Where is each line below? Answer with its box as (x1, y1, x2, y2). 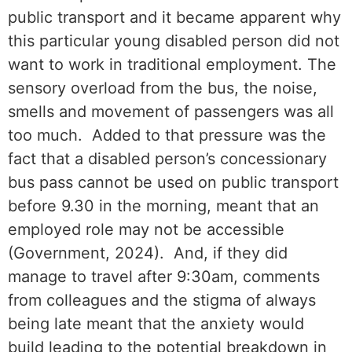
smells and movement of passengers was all (8, 102, 334, 122)
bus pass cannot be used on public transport (8, 173, 339, 192)
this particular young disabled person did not (8, 31, 339, 51)
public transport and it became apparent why (8, 8, 341, 27)
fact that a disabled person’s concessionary (8, 149, 327, 169)
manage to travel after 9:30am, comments (8, 267, 320, 287)
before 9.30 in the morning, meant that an (8, 196, 319, 216)
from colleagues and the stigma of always (8, 291, 316, 310)
